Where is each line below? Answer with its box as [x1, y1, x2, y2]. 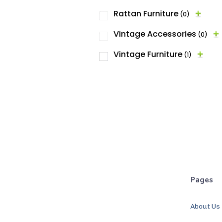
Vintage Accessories [113, 28, 196, 40]
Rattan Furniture [113, 8, 178, 20]
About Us [190, 202, 221, 211]
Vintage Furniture [113, 49, 182, 60]
